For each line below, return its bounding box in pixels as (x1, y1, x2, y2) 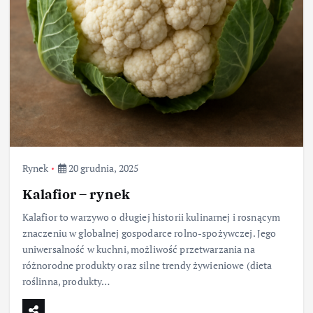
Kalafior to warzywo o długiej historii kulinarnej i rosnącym (22, 210, 281, 224)
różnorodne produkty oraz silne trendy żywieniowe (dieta (22, 259, 272, 272)
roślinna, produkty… (22, 275, 110, 289)
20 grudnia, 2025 (66, 161, 139, 175)
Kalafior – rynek (22, 185, 130, 203)
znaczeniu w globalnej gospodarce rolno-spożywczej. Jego (22, 226, 277, 240)
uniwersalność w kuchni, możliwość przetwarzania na (22, 242, 255, 256)
